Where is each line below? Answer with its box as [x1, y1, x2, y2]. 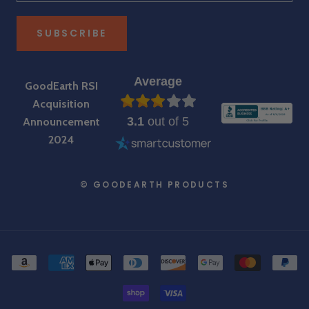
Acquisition [32, 97, 90, 110]
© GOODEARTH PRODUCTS [80, 178, 229, 190]
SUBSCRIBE [37, 26, 108, 40]
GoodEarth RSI [24, 79, 98, 92]
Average [134, 74, 183, 88]
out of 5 [144, 114, 190, 128]
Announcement [22, 114, 100, 128]
